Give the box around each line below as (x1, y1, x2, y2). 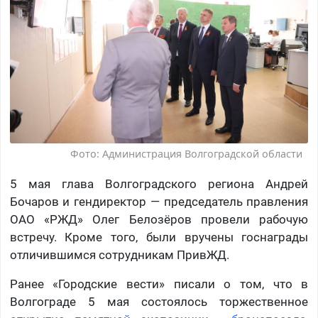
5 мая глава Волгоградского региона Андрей (9, 177, 309, 192)
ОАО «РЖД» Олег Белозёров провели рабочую (9, 212, 309, 227)
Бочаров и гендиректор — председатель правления (9, 194, 309, 209)
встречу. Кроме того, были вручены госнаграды (9, 230, 309, 245)
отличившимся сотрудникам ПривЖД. (9, 248, 229, 263)
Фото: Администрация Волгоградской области (70, 147, 303, 161)
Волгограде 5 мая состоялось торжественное (9, 295, 309, 309)
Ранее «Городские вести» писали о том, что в (9, 277, 309, 292)
